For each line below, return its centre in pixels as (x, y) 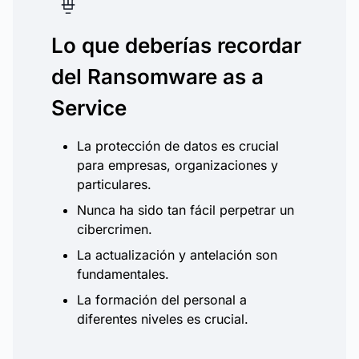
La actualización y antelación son (177, 255)
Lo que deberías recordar (176, 45)
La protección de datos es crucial (178, 146)
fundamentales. (123, 274)
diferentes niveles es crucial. (163, 319)
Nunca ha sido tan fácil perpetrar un (186, 210)
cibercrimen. (115, 229)
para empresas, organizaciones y (177, 165)
